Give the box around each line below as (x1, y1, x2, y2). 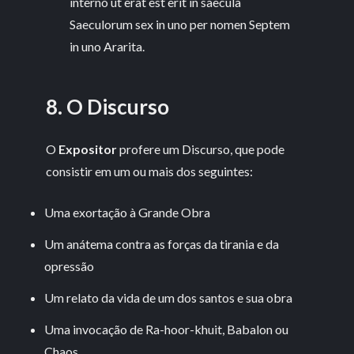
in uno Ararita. (70, 38, 145, 54)
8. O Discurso (46, 94, 170, 120)
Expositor (58, 141, 118, 156)
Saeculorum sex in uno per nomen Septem (70, 16, 291, 32)
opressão (44, 258, 95, 273)
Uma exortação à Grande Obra (44, 204, 211, 220)
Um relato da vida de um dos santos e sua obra (44, 289, 293, 305)
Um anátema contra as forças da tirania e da (44, 235, 280, 251)
